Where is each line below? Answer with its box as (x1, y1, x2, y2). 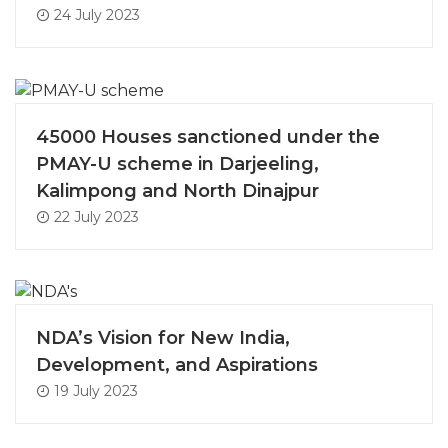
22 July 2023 (50, 207, 139, 226)
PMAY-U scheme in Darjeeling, (36, 152, 319, 175)
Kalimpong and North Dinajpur (36, 179, 319, 202)
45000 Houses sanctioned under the (36, 125, 380, 148)
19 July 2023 (50, 382, 138, 401)
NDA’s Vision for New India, (36, 327, 290, 350)
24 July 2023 (50, 5, 140, 24)
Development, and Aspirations (36, 354, 318, 377)
